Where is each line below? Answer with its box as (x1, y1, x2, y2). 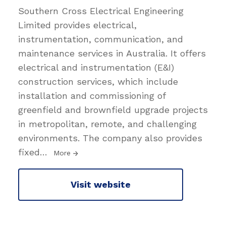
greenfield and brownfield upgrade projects (18, 104, 208, 115)
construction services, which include (18, 76, 178, 87)
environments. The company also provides (18, 132, 202, 143)
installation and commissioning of (18, 90, 165, 101)
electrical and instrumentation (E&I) (18, 62, 174, 73)
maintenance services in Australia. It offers (18, 47, 206, 59)
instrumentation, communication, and (18, 33, 183, 44)
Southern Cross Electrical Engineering (18, 5, 184, 16)
